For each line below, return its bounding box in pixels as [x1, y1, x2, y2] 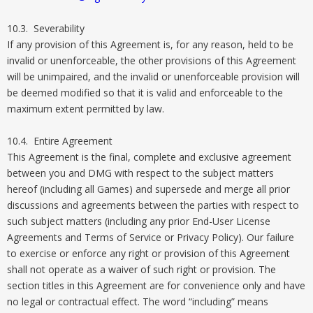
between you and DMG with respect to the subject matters [7, 166, 274, 180]
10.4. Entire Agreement [7, 134, 112, 147]
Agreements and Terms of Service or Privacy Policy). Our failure [7, 231, 294, 244]
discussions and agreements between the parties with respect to [7, 198, 299, 212]
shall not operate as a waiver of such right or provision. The [7, 263, 276, 276]
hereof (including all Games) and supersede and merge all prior [7, 182, 290, 196]
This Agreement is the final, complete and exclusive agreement [7, 150, 291, 163]
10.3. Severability [7, 22, 85, 35]
